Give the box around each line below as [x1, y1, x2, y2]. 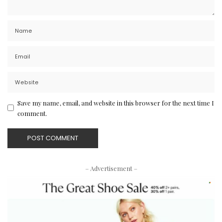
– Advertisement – [85, 164, 137, 172]
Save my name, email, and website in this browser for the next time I [17, 98, 214, 107]
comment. [17, 109, 47, 117]
